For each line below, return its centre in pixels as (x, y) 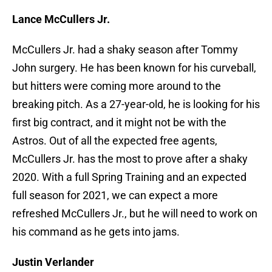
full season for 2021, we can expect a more (115, 195)
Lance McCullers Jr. (61, 19)
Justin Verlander (53, 262)
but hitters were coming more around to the (117, 86)
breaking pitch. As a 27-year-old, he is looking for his (136, 104)
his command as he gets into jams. (96, 232)
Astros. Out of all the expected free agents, (115, 141)
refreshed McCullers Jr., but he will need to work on (135, 214)
